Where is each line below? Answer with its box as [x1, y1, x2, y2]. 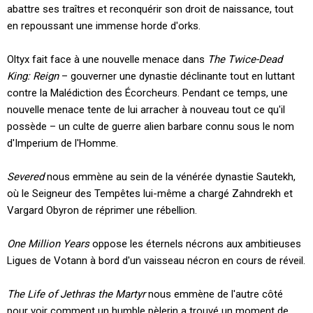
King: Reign [7, 69, 59, 82]
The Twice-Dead [208, 52, 282, 66]
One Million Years [7, 237, 89, 250]
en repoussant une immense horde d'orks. [7, 19, 201, 32]
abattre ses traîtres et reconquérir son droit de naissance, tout [7, 2, 293, 15]
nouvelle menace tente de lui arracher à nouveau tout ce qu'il [7, 103, 285, 116]
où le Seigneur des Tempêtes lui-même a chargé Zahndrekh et [7, 187, 293, 200]
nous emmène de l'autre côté [145, 287, 283, 300]
